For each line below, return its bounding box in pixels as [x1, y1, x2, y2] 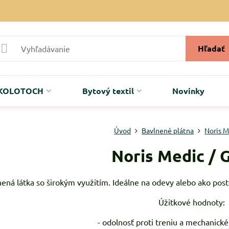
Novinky [172, 85, 205, 96]
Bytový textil [82, 85, 134, 96]
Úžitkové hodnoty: [158, 197, 225, 207]
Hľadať [197, 43, 225, 54]
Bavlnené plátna [142, 126, 194, 135]
